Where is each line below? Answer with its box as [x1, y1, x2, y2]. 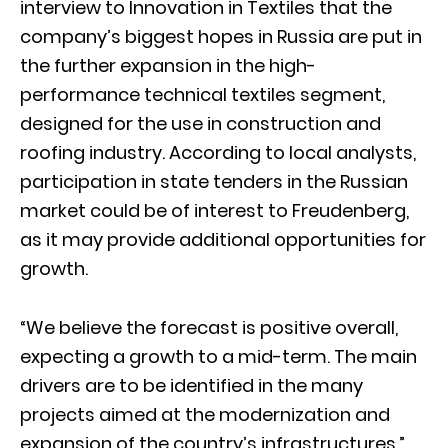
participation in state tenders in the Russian [20, 168, 408, 194]
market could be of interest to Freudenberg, [20, 197, 409, 223]
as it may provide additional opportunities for [20, 226, 426, 252]
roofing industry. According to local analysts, [20, 139, 416, 165]
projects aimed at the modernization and [20, 401, 390, 427]
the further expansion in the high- [20, 52, 316, 78]
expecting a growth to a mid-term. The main [20, 343, 417, 369]
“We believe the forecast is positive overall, [20, 314, 398, 340]
